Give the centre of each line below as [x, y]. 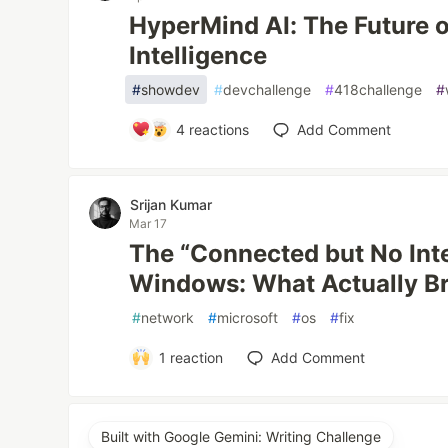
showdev [171, 89]
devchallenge [267, 89]
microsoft [248, 317]
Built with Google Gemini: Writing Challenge [241, 436]
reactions [217, 129]
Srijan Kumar [171, 204]
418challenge [378, 89]
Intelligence [198, 55]
